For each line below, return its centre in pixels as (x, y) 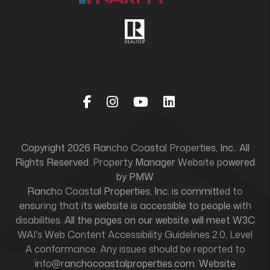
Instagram (150, 101)
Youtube (174, 101)
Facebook (122, 101)
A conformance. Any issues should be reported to (135, 249)
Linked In (202, 101)
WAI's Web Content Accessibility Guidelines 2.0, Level (135, 234)
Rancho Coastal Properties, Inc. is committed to (135, 191)
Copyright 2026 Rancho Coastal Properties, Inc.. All (135, 147)
